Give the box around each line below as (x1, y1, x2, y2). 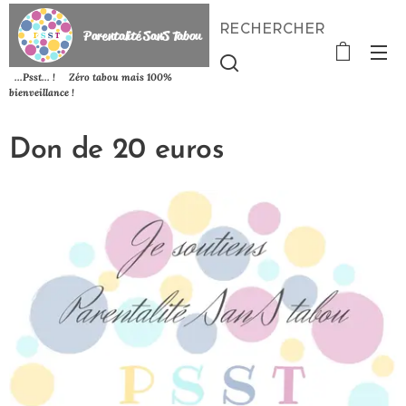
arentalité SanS (91, 26, 172, 44)
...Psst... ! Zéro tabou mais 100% (9, 70, 172, 83)
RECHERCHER (219, 18, 326, 37)
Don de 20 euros (9, 136, 225, 165)
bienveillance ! (9, 85, 74, 99)
